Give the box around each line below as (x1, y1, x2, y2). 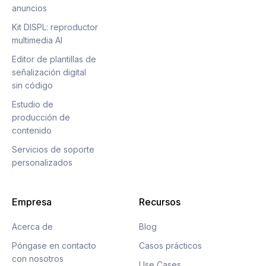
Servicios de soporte (12, 144, 94, 154)
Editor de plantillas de (12, 54, 96, 64)
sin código (12, 80, 53, 90)
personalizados (12, 157, 72, 167)
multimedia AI (12, 35, 62, 45)
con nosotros (12, 254, 64, 264)
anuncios (12, 3, 47, 13)
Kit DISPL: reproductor (12, 22, 98, 32)
